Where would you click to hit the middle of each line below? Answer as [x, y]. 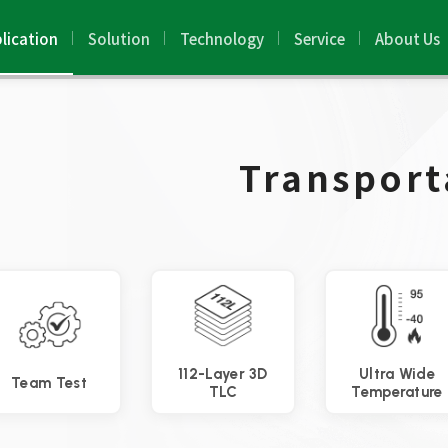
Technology [221, 38]
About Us [407, 38]
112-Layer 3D [223, 374]
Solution [118, 38]
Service [319, 38]
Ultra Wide [397, 374]
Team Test [49, 383]
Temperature [397, 392]
